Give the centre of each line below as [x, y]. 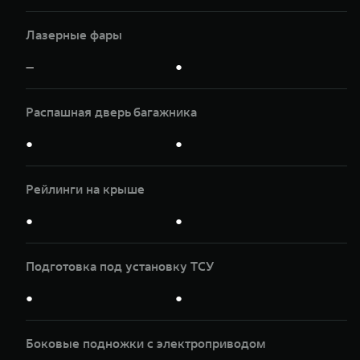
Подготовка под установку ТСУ [120, 266]
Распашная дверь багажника [111, 111]
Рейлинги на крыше [85, 188]
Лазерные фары [74, 34]
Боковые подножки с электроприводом [146, 343]
